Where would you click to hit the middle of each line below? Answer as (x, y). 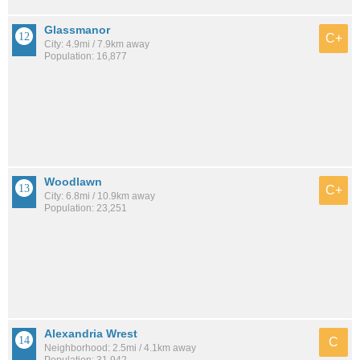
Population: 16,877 (86, 56)
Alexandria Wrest (91, 334)
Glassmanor (77, 29)
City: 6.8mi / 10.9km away (100, 196)
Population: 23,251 (86, 209)
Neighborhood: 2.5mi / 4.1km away (120, 348)
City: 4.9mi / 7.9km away (97, 44)
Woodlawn (73, 182)
